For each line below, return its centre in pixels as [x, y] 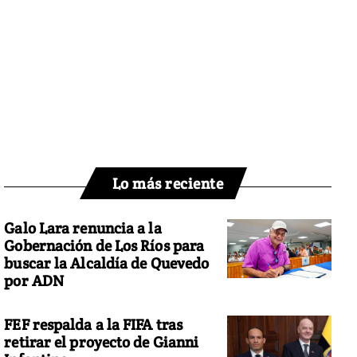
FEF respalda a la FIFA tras [94, 324]
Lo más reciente [168, 184]
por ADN [34, 281]
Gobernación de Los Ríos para [104, 246]
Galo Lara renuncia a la [83, 228]
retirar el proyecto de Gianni [102, 341]
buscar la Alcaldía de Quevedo [107, 263]
